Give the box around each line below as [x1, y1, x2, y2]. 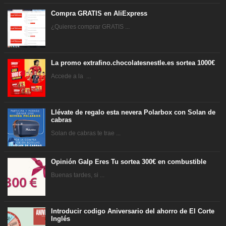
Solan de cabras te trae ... [51, 129, 121, 137]
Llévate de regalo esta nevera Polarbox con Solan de [51, 108, 216, 117]
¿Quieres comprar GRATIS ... [51, 23, 130, 30]
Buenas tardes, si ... [51, 171, 105, 179]
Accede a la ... [51, 72, 91, 80]
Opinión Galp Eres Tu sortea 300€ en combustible [51, 158, 207, 166]
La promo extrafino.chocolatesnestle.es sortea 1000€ [51, 59, 215, 67]
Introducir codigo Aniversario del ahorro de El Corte [51, 207, 215, 215]
